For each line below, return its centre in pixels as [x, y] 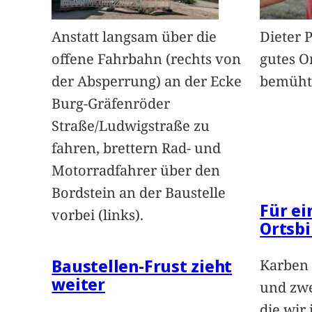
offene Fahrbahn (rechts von [147, 59]
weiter [78, 284]
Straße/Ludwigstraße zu [131, 126]
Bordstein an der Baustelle [139, 193]
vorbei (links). [98, 215]
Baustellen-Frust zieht [142, 266]
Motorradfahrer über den [136, 171]
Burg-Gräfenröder [111, 104]
